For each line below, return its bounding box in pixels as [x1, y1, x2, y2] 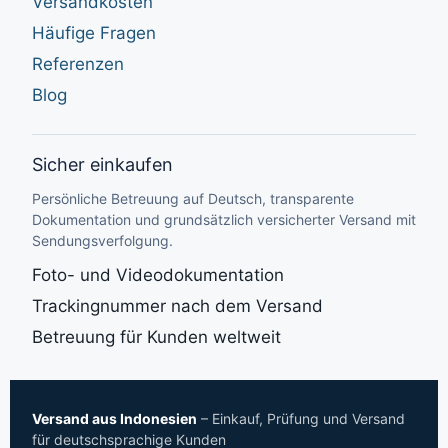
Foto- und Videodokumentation [32, 264, 284, 285]
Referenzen [32, 53, 124, 74]
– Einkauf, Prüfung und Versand [197, 409, 405, 427]
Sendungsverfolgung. [32, 231, 173, 249]
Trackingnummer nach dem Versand [32, 295, 323, 316]
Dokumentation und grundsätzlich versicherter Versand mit [32, 210, 416, 228]
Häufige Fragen [32, 22, 156, 43]
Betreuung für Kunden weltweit [32, 326, 281, 347]
